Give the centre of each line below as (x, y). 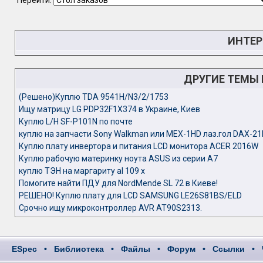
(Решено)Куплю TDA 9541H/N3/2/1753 (93, 97)
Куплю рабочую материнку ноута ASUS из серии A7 (118, 159)
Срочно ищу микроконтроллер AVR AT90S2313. (110, 208)
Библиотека (79, 249)
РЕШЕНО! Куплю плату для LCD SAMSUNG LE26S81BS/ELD (130, 195)
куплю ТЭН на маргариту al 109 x (82, 171)
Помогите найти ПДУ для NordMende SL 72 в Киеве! (118, 183)
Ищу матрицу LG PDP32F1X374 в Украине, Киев (109, 109)
